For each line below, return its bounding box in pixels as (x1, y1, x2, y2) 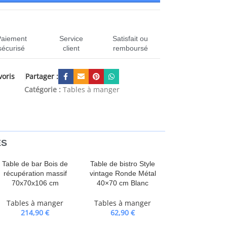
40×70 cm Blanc (97, 179, 149, 187)
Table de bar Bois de (2, 160, 68, 168)
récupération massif (3, 169, 67, 177)
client (62, 44, 80, 52)
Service (59, 34, 83, 43)
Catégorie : (24, 85, 61, 94)
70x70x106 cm (11, 179, 59, 187)
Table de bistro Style (90, 160, 156, 168)
